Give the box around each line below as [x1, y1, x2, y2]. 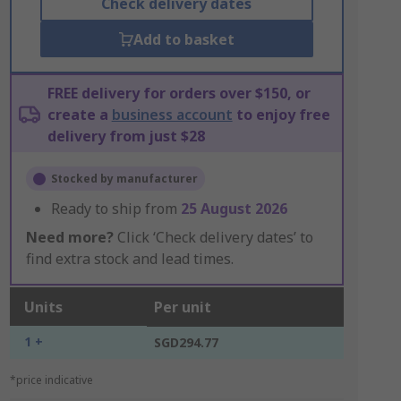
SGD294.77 [153, 334, 218, 351]
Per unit [153, 297, 211, 317]
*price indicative [9, 372, 93, 388]
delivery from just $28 [47, 126, 205, 146]
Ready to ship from [50, 199, 181, 218]
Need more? [25, 227, 114, 247]
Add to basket [132, 30, 235, 49]
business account [111, 105, 233, 124]
